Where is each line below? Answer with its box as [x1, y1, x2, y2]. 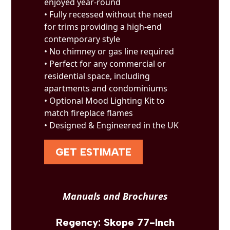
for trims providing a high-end [44, 21, 162, 32]
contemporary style [44, 33, 121, 45]
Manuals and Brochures [62, 190, 168, 202]
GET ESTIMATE [55, 146, 132, 158]
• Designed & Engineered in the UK [44, 120, 179, 131]
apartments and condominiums [44, 83, 168, 94]
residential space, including [44, 70, 150, 82]
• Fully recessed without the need [44, 9, 173, 20]
